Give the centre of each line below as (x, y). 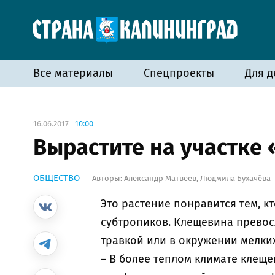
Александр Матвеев (160, 178)
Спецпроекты (179, 73)
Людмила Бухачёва (235, 178)
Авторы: (107, 178)
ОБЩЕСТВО (56, 178)
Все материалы (73, 73)
